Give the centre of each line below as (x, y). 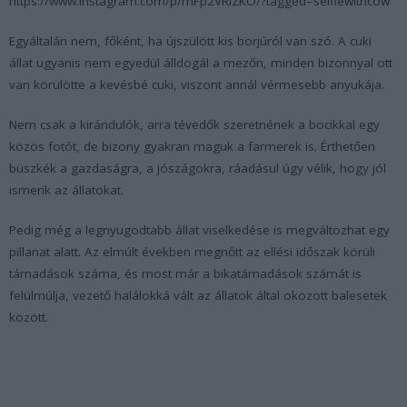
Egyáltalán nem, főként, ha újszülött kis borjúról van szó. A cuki (190, 40)
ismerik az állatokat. (66, 189)
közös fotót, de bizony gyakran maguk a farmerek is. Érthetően (192, 146)
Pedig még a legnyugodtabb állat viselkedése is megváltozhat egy (199, 229)
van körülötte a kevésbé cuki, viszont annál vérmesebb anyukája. (197, 84)
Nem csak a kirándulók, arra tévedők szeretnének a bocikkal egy (194, 124)
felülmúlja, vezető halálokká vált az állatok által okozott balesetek (198, 295)
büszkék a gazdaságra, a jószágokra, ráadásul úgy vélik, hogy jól (198, 168)
